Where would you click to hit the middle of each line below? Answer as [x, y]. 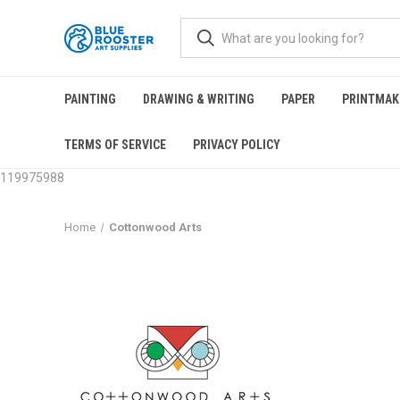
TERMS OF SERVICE [115, 145]
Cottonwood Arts [155, 227]
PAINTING [90, 99]
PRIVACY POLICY [237, 145]
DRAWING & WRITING [199, 99]
